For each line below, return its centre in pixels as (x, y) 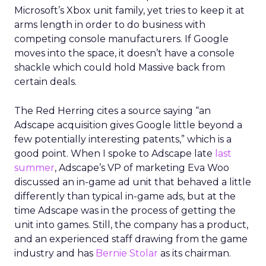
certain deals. (45, 82)
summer (34, 168)
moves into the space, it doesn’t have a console (124, 53)
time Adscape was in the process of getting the (125, 210)
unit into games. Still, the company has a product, (131, 225)
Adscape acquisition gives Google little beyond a (128, 125)
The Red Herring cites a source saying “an (113, 111)
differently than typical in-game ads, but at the (125, 196)
